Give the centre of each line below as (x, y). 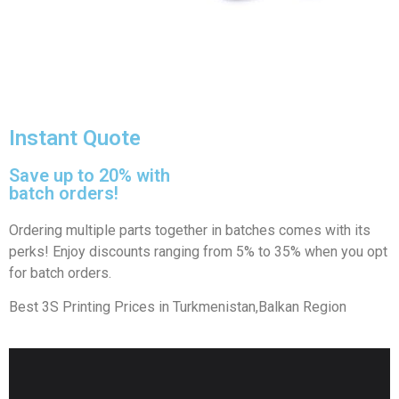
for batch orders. (60, 273)
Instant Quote (75, 138)
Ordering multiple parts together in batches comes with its (190, 230)
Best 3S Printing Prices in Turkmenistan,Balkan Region (178, 306)
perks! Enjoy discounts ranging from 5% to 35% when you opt (198, 251)
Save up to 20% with (90, 175)
